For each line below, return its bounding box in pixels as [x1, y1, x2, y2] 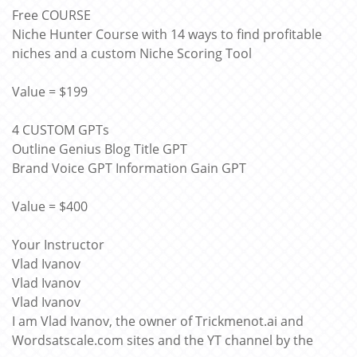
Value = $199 [12, 83, 88, 100]
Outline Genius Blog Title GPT [12, 140, 187, 158]
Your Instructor [12, 236, 104, 253]
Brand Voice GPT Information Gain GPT [12, 159, 246, 177]
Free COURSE [12, 6, 91, 24]
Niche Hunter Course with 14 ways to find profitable [12, 25, 322, 43]
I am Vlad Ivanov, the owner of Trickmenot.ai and [12, 312, 304, 330]
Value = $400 [12, 198, 88, 215]
